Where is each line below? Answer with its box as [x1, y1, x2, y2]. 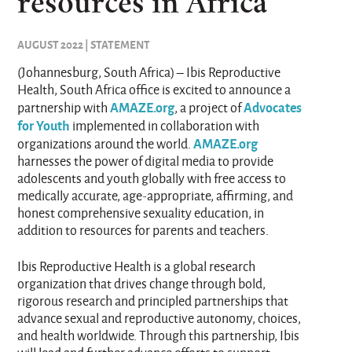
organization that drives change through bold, [17, 273, 266, 292]
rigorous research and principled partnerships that [17, 291, 289, 310]
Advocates [244, 97, 302, 116]
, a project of [174, 97, 244, 116]
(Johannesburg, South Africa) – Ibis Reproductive [17, 62, 281, 81]
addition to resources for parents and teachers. [17, 220, 269, 239]
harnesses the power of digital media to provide [17, 151, 274, 170]
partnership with [17, 97, 108, 116]
